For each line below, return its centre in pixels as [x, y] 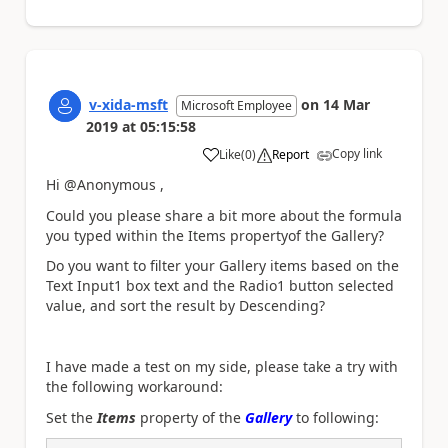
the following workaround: [134, 387]
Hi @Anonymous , [105, 185]
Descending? [282, 306]
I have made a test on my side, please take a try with [222, 367]
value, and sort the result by [142, 306]
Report [290, 155]
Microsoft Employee [236, 106]
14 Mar [346, 105]
